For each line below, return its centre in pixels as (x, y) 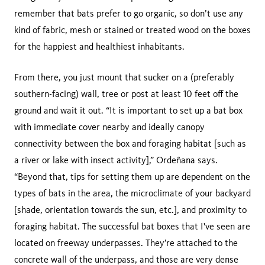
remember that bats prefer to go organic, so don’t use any (129, 13)
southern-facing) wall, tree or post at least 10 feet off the (126, 93)
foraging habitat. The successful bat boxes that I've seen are (132, 226)
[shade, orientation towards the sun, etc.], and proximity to (130, 209)
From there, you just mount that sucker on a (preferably (124, 77)
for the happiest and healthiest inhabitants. (99, 46)
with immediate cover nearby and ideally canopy (109, 127)
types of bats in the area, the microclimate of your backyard (132, 193)
